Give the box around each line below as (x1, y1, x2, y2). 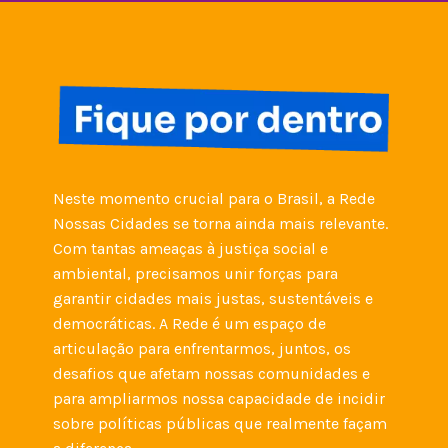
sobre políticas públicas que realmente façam (53, 413, 388, 433)
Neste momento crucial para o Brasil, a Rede (53, 188, 376, 208)
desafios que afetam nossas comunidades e (53, 363, 371, 383)
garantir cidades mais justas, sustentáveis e (53, 288, 374, 308)
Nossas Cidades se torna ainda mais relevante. (53, 213, 389, 233)
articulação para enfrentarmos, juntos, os (53, 338, 352, 358)
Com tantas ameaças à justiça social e (53, 238, 329, 258)
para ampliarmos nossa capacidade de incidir (53, 388, 386, 408)
